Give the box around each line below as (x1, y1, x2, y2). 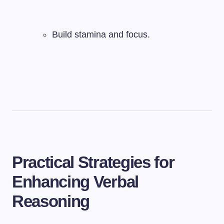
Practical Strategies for (12, 153, 174, 171)
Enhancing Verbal (12, 172, 138, 191)
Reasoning (12, 192, 90, 210)
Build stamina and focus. (52, 29, 150, 39)
